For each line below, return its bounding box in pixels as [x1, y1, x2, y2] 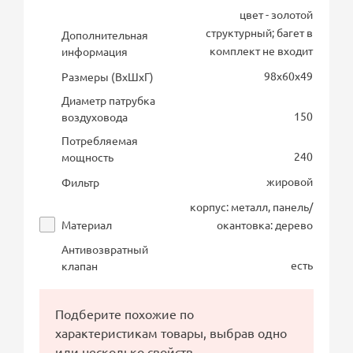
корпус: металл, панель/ [190, 199, 314, 214]
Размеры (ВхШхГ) [61, 69, 154, 84]
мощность [61, 149, 114, 164]
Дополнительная [61, 27, 149, 42]
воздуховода [61, 109, 128, 124]
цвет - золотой [240, 6, 314, 21]
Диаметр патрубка [61, 92, 156, 107]
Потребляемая [61, 132, 139, 147]
